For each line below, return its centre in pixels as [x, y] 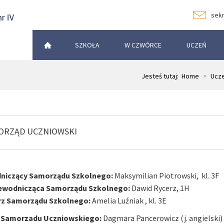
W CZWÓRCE [143, 45]
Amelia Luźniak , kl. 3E [128, 200]
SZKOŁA [87, 45]
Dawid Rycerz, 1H [159, 188]
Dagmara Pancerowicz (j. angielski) [162, 218]
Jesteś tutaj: [161, 76]
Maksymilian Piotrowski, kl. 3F [166, 175]
